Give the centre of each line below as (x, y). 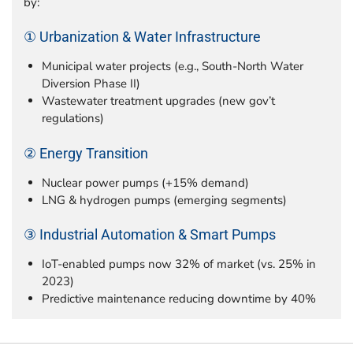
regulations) (72, 119)
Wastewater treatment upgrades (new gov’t (158, 101)
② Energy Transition (86, 153)
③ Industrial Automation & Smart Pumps (150, 235)
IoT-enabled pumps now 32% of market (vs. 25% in (178, 264)
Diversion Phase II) (91, 84)
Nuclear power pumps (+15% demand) (145, 182)
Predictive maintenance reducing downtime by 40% (178, 299)
